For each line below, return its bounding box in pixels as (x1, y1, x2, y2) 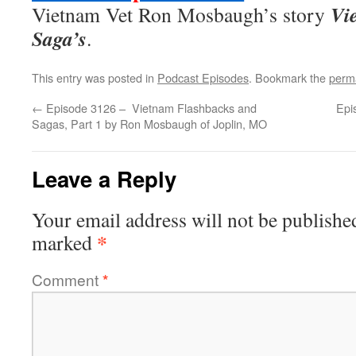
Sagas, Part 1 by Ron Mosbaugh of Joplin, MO (32, 115, 267, 132)
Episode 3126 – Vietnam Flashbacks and (43, 99, 257, 116)
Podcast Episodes (157, 69, 249, 86)
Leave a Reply (32, 163, 176, 194)
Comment (32, 269, 103, 290)
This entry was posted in (32, 69, 157, 86)
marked (32, 229, 97, 256)
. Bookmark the (249, 69, 329, 86)
